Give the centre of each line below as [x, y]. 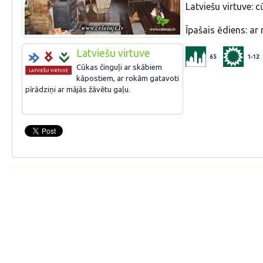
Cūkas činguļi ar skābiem [119, 67]
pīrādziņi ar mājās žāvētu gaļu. [78, 89]
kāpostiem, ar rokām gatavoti [127, 78]
